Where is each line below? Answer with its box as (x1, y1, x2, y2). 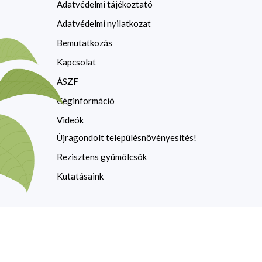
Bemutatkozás (57, 37, 112, 48)
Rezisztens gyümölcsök (57, 151, 147, 162)
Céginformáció (57, 95, 115, 106)
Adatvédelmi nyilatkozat (57, 18, 151, 29)
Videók (57, 114, 84, 125)
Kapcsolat (57, 56, 96, 67)
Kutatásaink (57, 170, 104, 181)
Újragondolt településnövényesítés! (57, 132, 196, 143)
